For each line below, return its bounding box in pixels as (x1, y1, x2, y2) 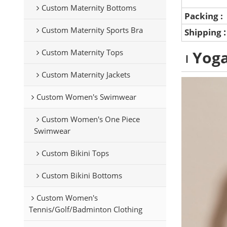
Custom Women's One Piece (41, 113, 140, 124)
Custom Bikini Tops (41, 147, 109, 158)
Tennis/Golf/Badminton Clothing (28, 204, 142, 214)
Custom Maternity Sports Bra (41, 24, 143, 35)
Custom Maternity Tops (41, 47, 123, 57)
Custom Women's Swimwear (36, 91, 136, 102)
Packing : (184, 10, 225, 22)
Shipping (184, 26, 224, 38)
